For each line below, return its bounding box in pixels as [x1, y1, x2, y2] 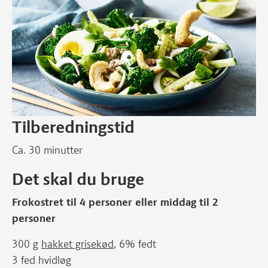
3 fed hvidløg [12, 254, 71, 267]
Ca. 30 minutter [12, 144, 83, 157]
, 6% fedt [114, 237, 156, 251]
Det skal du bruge [12, 169, 144, 189]
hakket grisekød [41, 237, 114, 251]
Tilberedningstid [12, 117, 135, 137]
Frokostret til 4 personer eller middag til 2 [12, 196, 218, 209]
